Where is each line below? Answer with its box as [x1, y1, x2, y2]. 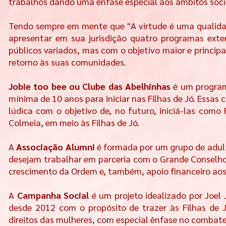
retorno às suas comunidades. [9, 56, 128, 68]
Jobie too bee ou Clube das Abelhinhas [9, 80, 171, 92]
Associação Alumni [16, 141, 95, 152]
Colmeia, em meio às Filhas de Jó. [9, 117, 139, 128]
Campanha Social [17, 189, 89, 201]
